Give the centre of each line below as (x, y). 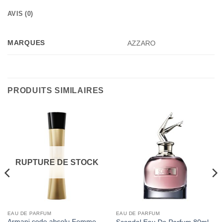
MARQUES (27, 42)
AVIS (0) (20, 13)
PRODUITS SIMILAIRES (56, 90)
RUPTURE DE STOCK (57, 162)
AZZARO (142, 43)
